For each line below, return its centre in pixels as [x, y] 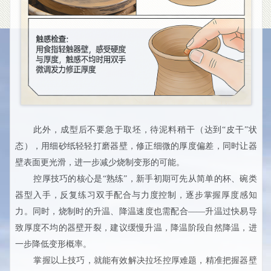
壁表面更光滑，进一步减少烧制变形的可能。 [100, 162]
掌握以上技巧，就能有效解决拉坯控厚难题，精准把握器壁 [145, 260]
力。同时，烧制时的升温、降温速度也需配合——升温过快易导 [136, 211]
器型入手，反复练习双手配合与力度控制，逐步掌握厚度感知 [136, 195]
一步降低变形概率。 [54, 244]
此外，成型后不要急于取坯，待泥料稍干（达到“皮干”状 [145, 129]
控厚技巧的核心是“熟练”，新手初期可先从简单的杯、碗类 [145, 178]
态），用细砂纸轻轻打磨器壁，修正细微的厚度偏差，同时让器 [136, 146]
